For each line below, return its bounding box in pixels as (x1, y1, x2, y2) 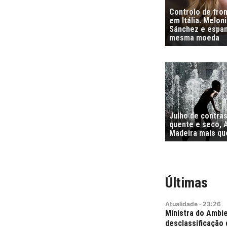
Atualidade (165, 200, 198, 208)
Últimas (165, 174, 208, 191)
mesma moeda (169, 33, 219, 43)
